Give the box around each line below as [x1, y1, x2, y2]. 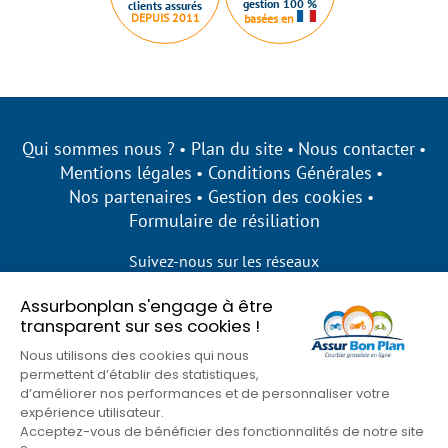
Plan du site [190, 137, 283, 160]
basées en [244, 10, 297, 26]
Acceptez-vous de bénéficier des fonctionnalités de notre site [20, 421, 424, 441]
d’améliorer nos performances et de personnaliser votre [20, 383, 390, 403]
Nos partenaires [69, 185, 193, 208]
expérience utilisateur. [20, 402, 164, 422]
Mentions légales [60, 161, 193, 184]
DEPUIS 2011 [130, 9, 200, 25]
